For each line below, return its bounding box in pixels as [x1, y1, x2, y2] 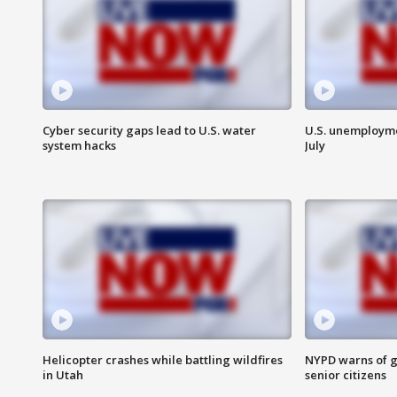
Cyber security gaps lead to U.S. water [43, 122, 256, 139]
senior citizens [304, 367, 386, 384]
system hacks [43, 137, 116, 154]
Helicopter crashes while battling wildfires [43, 352, 283, 369]
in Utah [43, 367, 83, 384]
